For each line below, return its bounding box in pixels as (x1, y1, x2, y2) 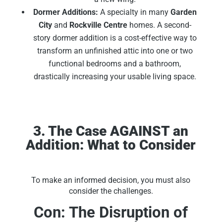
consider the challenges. (68, 186, 153, 196)
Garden (170, 7, 197, 17)
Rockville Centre (69, 20, 127, 30)
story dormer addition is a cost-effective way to (33, 33, 197, 43)
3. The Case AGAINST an (33, 123, 189, 140)
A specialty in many (98, 7, 170, 17)
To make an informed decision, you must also (31, 175, 191, 185)
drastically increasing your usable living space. (33, 72, 196, 82)
